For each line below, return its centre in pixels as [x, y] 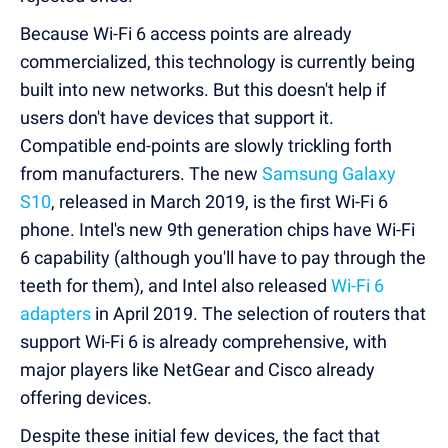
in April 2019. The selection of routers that [258, 313]
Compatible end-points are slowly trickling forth [206, 145]
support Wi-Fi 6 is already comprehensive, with [203, 341]
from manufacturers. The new [141, 173]
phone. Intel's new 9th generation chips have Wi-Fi [217, 229]
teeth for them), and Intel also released [175, 285]
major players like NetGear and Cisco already [197, 369]
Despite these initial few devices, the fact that [200, 435]
